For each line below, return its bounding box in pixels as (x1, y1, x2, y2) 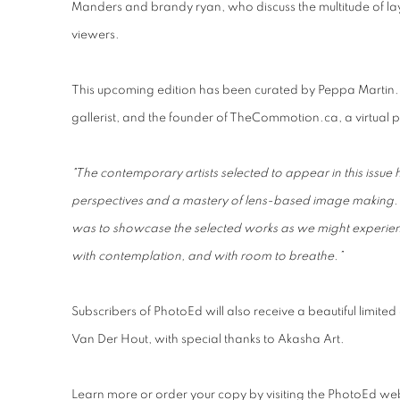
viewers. (71, 29, 122, 41)
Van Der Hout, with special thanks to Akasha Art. (71, 333, 347, 346)
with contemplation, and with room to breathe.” (71, 250, 343, 262)
